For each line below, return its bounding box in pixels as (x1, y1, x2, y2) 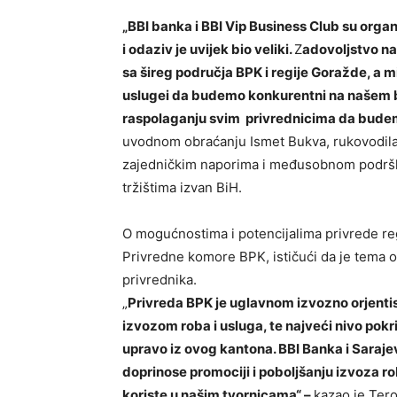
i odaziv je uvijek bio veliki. (122, 40, 294, 58)
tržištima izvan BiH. (122, 178, 242, 196)
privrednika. (122, 270, 197, 288)
